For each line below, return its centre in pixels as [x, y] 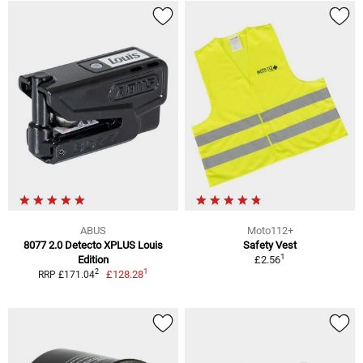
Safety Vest [270, 245]
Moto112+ [270, 230]
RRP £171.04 [66, 274]
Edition [93, 259]
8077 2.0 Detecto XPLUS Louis [93, 245]
